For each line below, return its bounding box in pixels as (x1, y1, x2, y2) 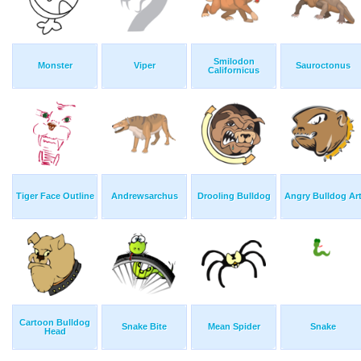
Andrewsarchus (110, 191, 178, 201)
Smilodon (213, 56, 255, 67)
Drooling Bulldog (197, 191, 271, 201)
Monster (37, 60, 73, 71)
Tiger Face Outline (15, 191, 94, 201)
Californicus (208, 65, 259, 76)
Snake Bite (122, 322, 167, 332)
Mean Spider (207, 322, 260, 332)
